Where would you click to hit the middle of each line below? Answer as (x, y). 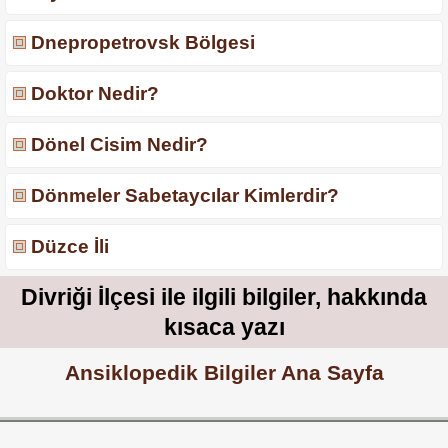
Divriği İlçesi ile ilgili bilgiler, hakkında (224, 297)
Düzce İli (70, 247)
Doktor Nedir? (95, 94)
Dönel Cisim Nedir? (119, 145)
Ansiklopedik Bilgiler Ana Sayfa (224, 373)
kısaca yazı (224, 327)
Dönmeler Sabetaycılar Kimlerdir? (185, 196)
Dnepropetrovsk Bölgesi (143, 43)
